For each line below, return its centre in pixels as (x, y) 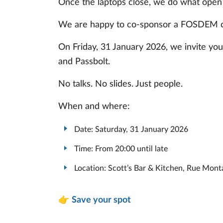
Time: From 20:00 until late (121, 149)
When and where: (94, 106)
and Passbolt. (84, 61)
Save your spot (101, 200)
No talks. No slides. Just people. (120, 84)
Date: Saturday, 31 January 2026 (131, 129)
